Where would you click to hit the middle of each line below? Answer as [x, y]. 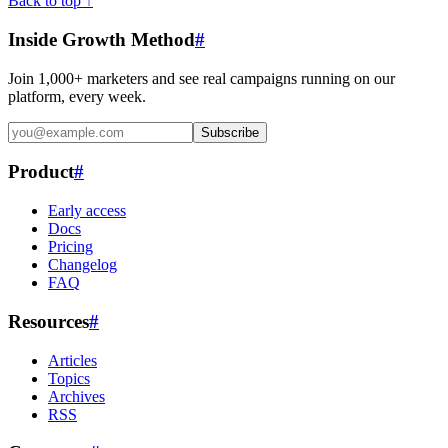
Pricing [70, 247]
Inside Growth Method [101, 39]
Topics [69, 378]
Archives [76, 396]
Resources [48, 321]
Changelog [82, 265]
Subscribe [230, 132]
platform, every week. [77, 96]
